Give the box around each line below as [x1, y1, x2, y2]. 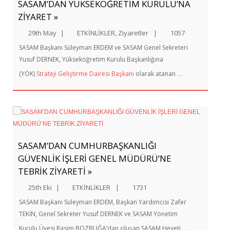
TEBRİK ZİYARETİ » [18, 165, 92, 177]
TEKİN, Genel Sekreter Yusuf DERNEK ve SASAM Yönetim [19, 209, 178, 218]
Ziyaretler [118, 28, 148, 37]
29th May [28, 28, 56, 37]
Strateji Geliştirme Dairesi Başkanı [36, 69, 134, 78]
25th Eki [28, 183, 52, 192]
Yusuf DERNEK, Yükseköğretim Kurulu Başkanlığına [19, 55, 163, 64]
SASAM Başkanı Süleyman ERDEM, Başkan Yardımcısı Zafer [19, 198, 186, 206]
